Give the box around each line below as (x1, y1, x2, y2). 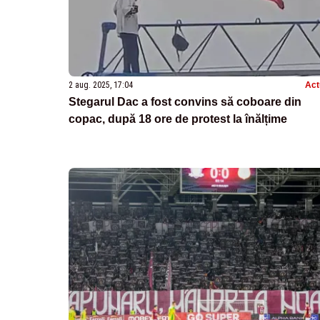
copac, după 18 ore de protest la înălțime (69, 113, 287, 126)
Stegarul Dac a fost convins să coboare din (69, 96, 301, 109)
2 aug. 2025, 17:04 (69, 80, 133, 91)
